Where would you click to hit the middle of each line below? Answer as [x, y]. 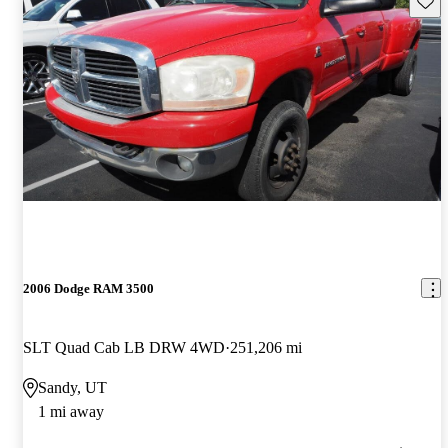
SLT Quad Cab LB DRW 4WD [124, 348]
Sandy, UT [72, 388]
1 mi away [71, 412]
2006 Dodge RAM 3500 [88, 288]
